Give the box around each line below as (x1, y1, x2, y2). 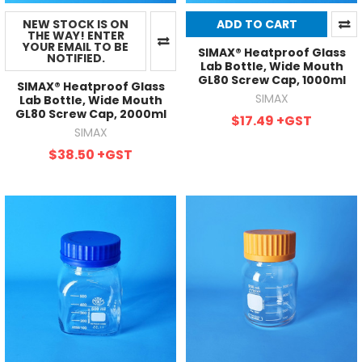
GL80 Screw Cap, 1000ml (197, 71, 346, 88)
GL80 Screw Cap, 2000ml (15, 105, 166, 122)
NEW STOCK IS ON (23, 15, 128, 32)
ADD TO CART (216, 15, 297, 32)
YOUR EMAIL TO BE (23, 38, 128, 55)
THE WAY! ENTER (27, 27, 124, 44)
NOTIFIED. (46, 49, 105, 66)
